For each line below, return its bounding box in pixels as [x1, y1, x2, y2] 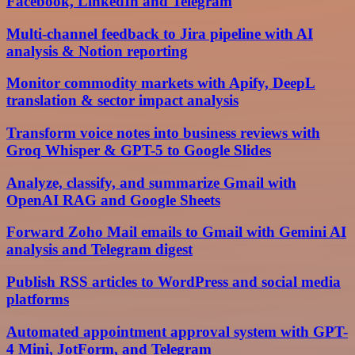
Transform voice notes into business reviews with [6, 124, 320, 142]
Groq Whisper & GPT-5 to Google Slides [6, 142, 271, 159]
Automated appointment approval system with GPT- [6, 323, 348, 340]
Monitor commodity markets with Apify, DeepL [6, 74, 315, 92]
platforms [6, 291, 69, 308]
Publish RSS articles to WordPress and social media [6, 273, 341, 291]
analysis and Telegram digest [6, 241, 193, 258]
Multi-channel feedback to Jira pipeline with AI [6, 25, 313, 42]
